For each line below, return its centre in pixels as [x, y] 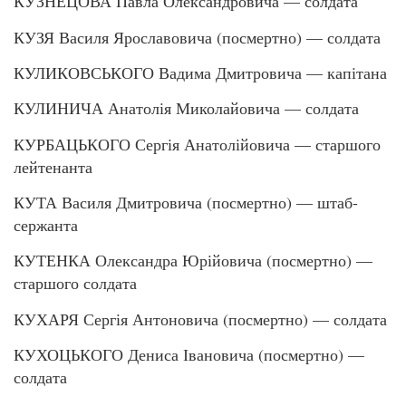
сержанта [46, 225]
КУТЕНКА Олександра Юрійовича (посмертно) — [193, 261]
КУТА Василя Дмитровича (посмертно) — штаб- [186, 203]
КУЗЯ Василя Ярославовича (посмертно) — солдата [197, 37]
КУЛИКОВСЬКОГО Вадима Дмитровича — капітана [200, 72]
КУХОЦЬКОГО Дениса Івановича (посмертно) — [189, 355]
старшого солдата [75, 283]
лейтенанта [53, 166]
